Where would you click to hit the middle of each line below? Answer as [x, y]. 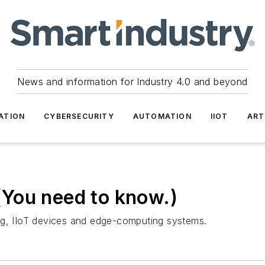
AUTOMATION [162, 116]
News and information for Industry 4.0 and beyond [132, 82]
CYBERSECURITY [79, 116]
